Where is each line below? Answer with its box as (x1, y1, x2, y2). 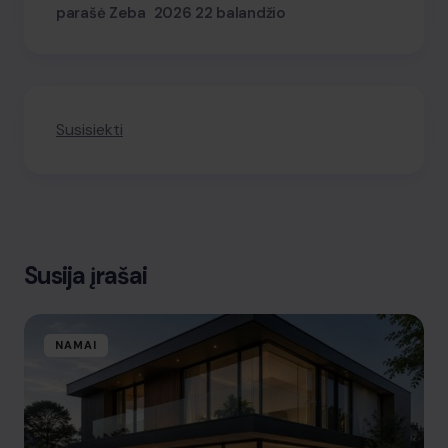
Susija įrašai (24, 260, 148, 291)
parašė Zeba (56, 3, 146, 23)
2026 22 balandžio (153, 3, 286, 23)
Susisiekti (56, 119, 123, 140)
